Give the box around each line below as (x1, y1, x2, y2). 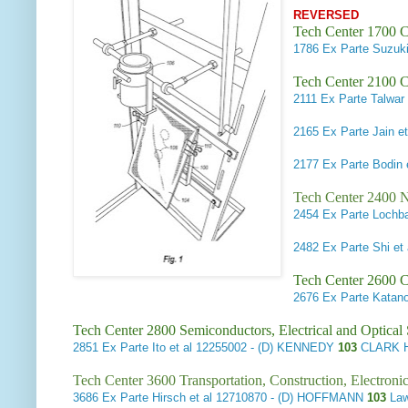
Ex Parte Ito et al (102, 341, 192, 355)
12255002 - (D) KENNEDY (192, 341, 334, 355)
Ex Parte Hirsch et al (102, 391, 212, 405)
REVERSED (293, 8, 360, 23)
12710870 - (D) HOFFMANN (212, 391, 367, 405)
